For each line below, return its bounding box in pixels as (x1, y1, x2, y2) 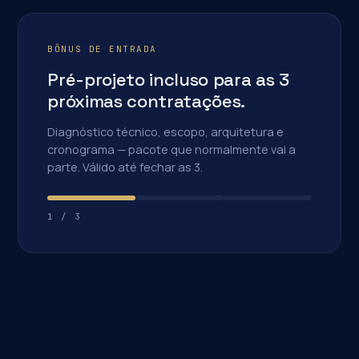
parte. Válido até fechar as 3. (47, 159, 204, 175)
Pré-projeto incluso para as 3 (47, 68, 289, 91)
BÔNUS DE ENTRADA (47, 43, 158, 54)
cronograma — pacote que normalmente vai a (47, 142, 296, 157)
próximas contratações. (47, 90, 246, 112)
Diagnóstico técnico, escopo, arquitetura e (47, 124, 284, 139)
